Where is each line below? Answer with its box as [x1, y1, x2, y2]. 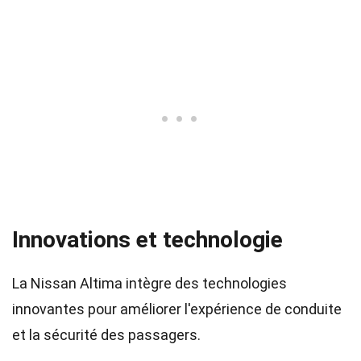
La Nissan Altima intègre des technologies [12, 275, 287, 292]
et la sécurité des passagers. [12, 326, 201, 343]
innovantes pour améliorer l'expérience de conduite [12, 301, 342, 317]
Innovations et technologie [12, 226, 283, 253]
